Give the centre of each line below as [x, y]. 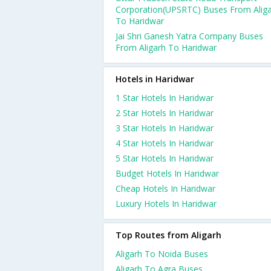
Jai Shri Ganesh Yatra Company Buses [189, 36]
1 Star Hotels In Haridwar [165, 98]
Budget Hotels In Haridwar [167, 173]
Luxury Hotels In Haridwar [166, 204]
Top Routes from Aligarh [168, 235]
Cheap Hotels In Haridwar [165, 188]
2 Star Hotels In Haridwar [165, 113]
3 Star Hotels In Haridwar [165, 128]
